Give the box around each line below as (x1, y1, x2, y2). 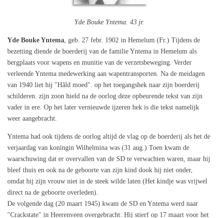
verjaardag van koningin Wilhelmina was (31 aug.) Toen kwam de (7, 144, 189, 152)
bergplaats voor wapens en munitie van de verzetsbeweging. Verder (7, 59, 192, 67)
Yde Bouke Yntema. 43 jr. (74, 18, 144, 26)
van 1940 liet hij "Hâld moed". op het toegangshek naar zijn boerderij (7, 81, 200, 89)
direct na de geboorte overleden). (7, 189, 98, 197)
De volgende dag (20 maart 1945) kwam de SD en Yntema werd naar (7, 200, 198, 208)
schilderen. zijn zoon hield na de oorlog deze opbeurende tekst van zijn (7, 92, 202, 100)
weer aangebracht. (7, 115, 57, 123)
